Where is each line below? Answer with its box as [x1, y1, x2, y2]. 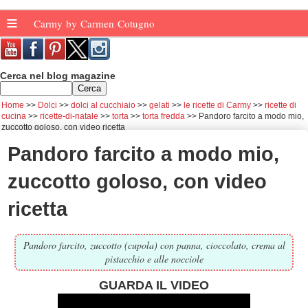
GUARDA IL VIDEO [99, 278, 209, 292]
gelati [149, 101, 170, 109]
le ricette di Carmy [184, 101, 251, 109]
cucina [1, 112, 26, 120]
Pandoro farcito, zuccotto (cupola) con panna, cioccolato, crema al [23, 238, 285, 252]
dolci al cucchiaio [71, 101, 135, 109]
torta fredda [142, 112, 185, 120]
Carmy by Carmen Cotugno [34, 16, 158, 30]
